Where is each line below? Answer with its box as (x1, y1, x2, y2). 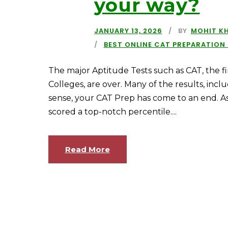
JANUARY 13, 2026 (94, 26, 162, 36)
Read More (65, 145, 110, 154)
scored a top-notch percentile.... (48, 107, 177, 117)
